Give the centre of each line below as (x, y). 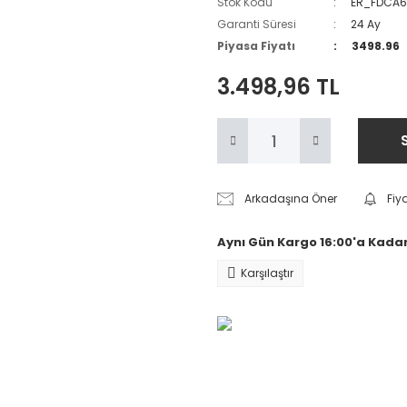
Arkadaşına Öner (291, 199)
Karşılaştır (267, 273)
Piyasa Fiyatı (256, 46)
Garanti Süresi (257, 24)
